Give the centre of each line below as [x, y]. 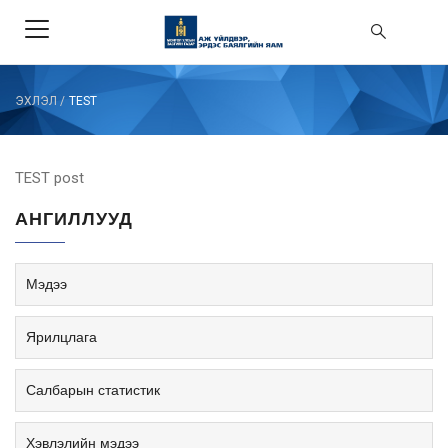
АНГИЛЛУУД [74, 219]
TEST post [49, 177]
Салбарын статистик [93, 390]
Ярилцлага [61, 337]
